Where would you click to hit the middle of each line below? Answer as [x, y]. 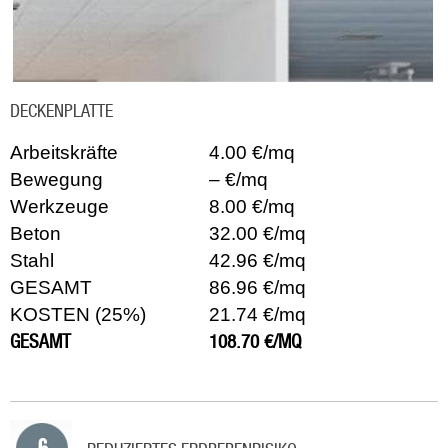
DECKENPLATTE [61, 110]
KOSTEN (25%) [78, 314]
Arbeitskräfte [64, 152]
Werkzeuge [59, 206]
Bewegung [56, 179]
